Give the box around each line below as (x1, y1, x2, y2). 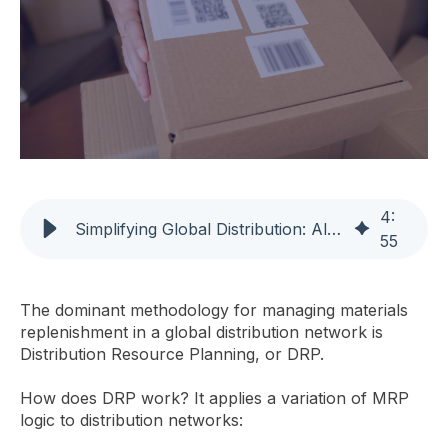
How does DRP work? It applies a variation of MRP (20, 387, 409, 408)
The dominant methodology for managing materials (20, 299, 408, 320)
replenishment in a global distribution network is (20, 321, 383, 342)
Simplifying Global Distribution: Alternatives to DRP (327, 218, 341, 239)
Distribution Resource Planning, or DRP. (20, 343, 324, 364)
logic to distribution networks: (20, 409, 243, 430)
